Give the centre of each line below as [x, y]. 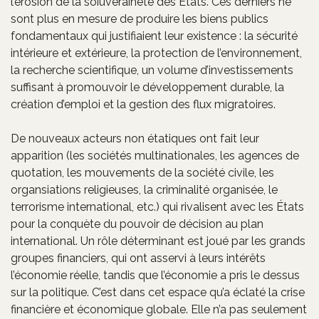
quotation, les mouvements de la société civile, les [142, 172]
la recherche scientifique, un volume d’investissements [152, 70]
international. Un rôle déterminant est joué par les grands [158, 241]
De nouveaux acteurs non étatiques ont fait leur [135, 138]
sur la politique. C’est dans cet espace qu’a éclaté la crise [158, 292]
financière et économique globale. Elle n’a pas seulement [159, 309]
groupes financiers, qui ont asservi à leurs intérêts [138, 258]
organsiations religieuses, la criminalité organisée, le [144, 189]
